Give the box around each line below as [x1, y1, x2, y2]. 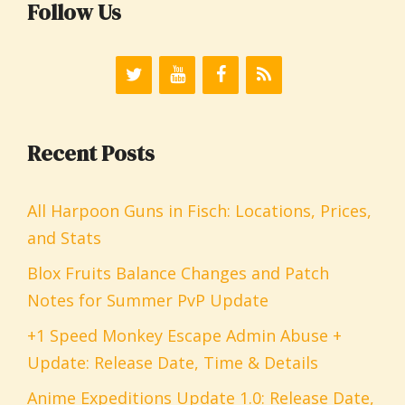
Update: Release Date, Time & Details [27, 351, 318, 373]
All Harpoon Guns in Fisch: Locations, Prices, [27, 199, 372, 221]
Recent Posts [27, 137, 155, 168]
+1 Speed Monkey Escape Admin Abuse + [27, 324, 342, 346]
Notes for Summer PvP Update [27, 288, 268, 311]
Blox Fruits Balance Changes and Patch [27, 261, 329, 284]
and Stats [27, 226, 101, 249]
